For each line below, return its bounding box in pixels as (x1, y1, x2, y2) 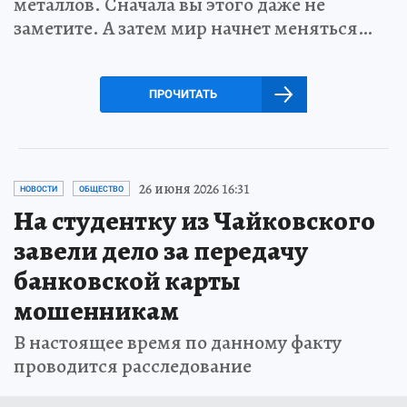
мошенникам (14, 292, 179, 329)
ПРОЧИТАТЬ (148, 86, 217, 101)
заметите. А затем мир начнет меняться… (14, 14, 372, 42)
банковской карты (14, 262, 241, 299)
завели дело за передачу (14, 232, 308, 269)
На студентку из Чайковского (14, 202, 375, 239)
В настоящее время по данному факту (14, 328, 342, 356)
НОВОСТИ (20, 184, 57, 194)
